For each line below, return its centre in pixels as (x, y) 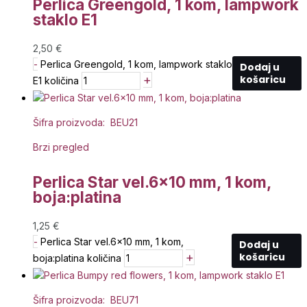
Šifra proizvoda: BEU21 (85, 122)
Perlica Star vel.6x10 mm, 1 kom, (112, 241)
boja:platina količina (77, 258)
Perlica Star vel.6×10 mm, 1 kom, (152, 182)
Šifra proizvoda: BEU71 (86, 299)
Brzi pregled (61, 147)
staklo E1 (65, 19)
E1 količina (56, 80)
